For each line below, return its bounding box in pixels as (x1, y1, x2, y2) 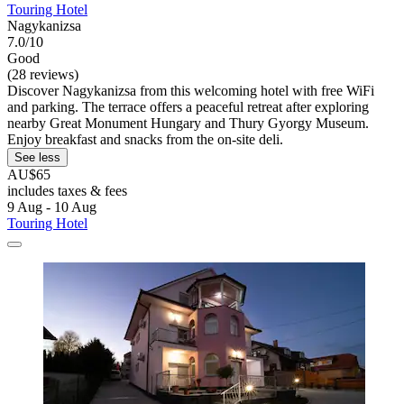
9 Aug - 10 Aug (7, 199, 96, 216)
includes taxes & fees (7, 183, 127, 199)
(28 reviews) (7, 67, 78, 83)
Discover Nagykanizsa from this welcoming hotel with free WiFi (7, 83, 374, 99)
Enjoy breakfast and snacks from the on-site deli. (7, 132, 283, 148)
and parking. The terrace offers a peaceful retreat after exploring (7, 99, 369, 115)
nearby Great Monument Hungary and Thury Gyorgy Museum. (7, 115, 369, 132)
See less (14, 151, 60, 165)
